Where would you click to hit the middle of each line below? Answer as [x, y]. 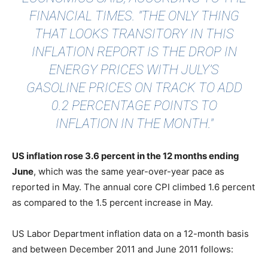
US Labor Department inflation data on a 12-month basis [130, 234]
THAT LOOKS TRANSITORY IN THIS [134, 34]
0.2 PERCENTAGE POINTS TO [134, 106]
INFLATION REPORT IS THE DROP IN [134, 52]
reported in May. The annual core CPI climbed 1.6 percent [133, 187]
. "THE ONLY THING [185, 16]
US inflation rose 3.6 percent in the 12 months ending [126, 156]
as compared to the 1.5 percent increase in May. [112, 203]
